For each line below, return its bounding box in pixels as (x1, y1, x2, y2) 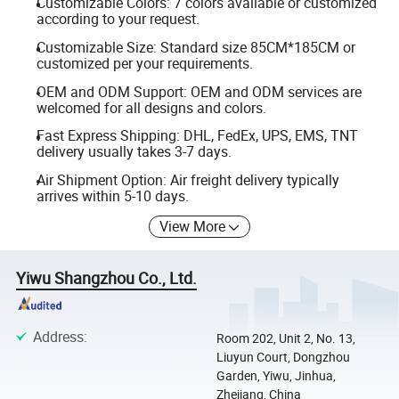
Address (32, 326, 84, 346)
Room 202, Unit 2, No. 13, (216, 329, 355, 346)
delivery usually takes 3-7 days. (36, 142, 232, 162)
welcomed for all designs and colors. (36, 97, 266, 118)
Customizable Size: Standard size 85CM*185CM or (36, 37, 355, 57)
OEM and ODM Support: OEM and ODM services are (36, 81, 362, 102)
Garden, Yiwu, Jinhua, (216, 366, 336, 384)
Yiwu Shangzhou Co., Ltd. (16, 267, 198, 289)
